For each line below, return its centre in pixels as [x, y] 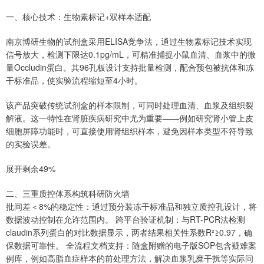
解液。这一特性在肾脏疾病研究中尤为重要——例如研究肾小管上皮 [130, 118]
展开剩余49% [31, 168]
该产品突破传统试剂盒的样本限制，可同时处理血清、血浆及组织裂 [130, 105]
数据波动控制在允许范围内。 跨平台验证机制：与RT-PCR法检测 [126, 219]
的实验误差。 [31, 143]
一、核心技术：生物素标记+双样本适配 [78, 16]
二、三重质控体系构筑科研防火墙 [68, 193]
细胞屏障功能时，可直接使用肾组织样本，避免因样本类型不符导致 [130, 131]
